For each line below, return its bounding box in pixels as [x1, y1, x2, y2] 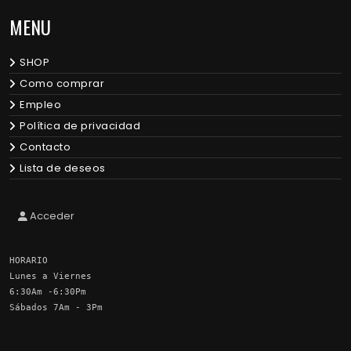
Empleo [20, 97, 61, 113]
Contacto [20, 139, 71, 155]
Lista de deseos [20, 161, 106, 176]
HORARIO [9, 254, 48, 266]
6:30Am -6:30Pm [9, 285, 86, 297]
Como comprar [20, 76, 104, 92]
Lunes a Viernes [9, 270, 92, 281]
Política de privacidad [20, 118, 140, 134]
